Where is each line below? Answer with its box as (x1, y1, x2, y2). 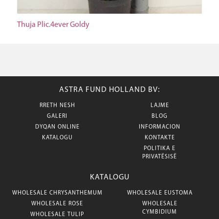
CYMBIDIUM (142, 209, 177, 215)
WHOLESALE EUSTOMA (127, 190, 193, 196)
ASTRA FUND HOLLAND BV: (59, 86, 160, 94)
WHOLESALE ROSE (31, 201, 83, 207)
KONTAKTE (144, 135, 175, 141)
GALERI (47, 113, 67, 119)
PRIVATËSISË (142, 154, 177, 160)
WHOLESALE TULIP (30, 212, 84, 218)
